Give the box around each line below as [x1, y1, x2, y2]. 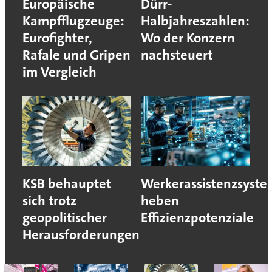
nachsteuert [141, 46, 212, 64]
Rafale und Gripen [22, 46, 131, 64]
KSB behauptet [22, 175, 111, 193]
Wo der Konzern [141, 29, 235, 47]
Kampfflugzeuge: [22, 12, 124, 30]
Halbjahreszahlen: [141, 12, 250, 30]
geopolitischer [22, 209, 107, 227]
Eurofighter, [22, 29, 92, 47]
